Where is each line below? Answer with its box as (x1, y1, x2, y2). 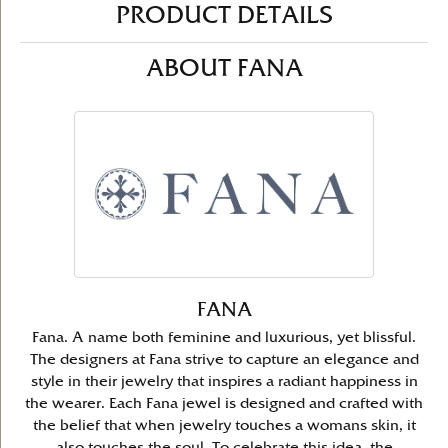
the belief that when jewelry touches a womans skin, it (32, 419, 416, 433)
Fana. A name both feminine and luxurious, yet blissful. (32, 331, 416, 345)
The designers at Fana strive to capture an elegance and (29, 353, 419, 367)
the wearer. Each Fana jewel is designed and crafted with (25, 397, 423, 411)
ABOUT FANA (145, 58, 303, 81)
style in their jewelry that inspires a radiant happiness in (30, 375, 418, 389)
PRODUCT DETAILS (115, 5, 333, 28)
